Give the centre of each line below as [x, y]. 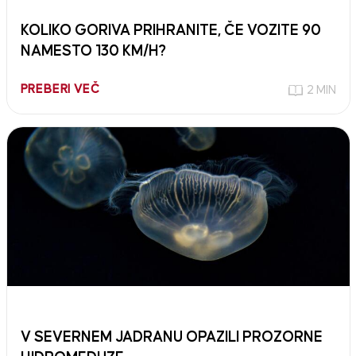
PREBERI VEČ [60, 89]
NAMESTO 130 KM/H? [93, 51]
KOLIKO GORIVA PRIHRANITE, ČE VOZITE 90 [170, 30]
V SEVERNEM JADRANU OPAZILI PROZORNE [171, 337]
